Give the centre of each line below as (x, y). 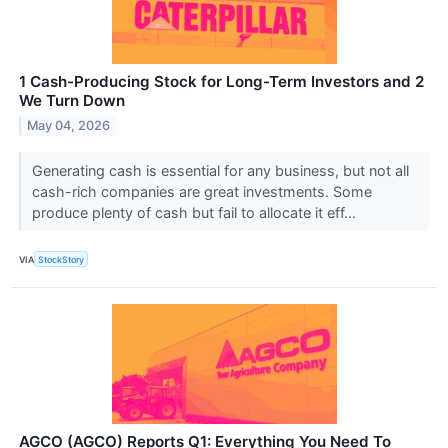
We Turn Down (72, 101)
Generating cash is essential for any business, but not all (220, 171)
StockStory (61, 259)
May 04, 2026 (69, 125)
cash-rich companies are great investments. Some (201, 192)
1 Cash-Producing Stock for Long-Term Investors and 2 (221, 82)
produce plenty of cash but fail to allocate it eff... (195, 213)
